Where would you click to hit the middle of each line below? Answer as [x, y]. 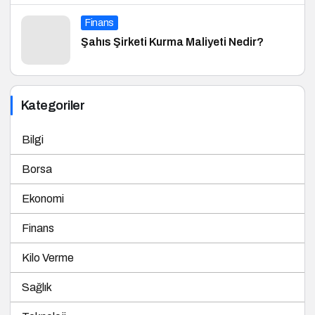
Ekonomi [43, 183]
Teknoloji [44, 301]
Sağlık [37, 272]
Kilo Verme [48, 242]
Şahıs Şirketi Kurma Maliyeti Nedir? [172, 26]
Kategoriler [53, 90]
